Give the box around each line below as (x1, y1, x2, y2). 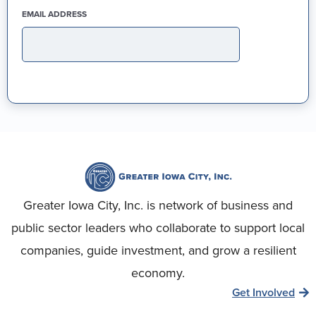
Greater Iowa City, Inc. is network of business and (23, 196, 293, 214)
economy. (131, 264, 185, 282)
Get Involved (232, 284, 295, 301)
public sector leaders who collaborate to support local (11, 219, 305, 237)
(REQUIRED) (89, 6, 137, 20)
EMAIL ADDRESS (22, 7, 87, 20)
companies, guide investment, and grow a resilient (20, 241, 296, 260)
